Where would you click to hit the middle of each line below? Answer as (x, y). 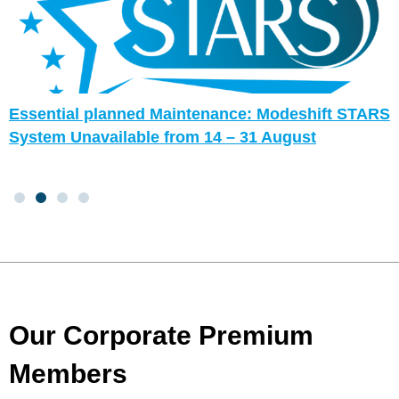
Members (68, 374)
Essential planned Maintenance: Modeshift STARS (199, 114)
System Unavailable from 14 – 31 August (163, 138)
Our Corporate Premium (161, 336)
